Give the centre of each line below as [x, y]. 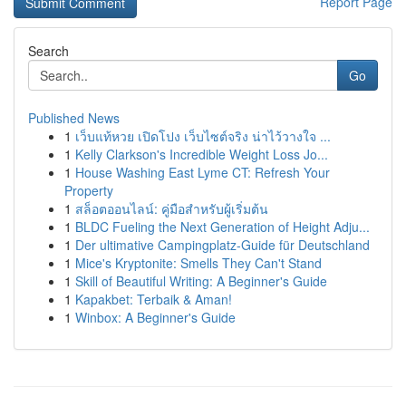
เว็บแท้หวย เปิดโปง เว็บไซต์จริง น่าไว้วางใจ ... [203, 136]
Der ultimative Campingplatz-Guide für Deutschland [222, 245]
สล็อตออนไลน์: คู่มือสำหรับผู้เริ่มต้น [172, 208]
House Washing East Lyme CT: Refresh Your [203, 172]
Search [48, 51]
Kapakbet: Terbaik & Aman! [154, 299]
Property [89, 190]
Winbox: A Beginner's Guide [155, 317]
